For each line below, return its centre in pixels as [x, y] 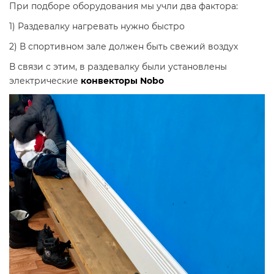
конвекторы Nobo [122, 81]
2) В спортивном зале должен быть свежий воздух [124, 46]
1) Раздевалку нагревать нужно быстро [97, 26]
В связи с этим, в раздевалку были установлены [118, 67]
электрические [45, 81]
